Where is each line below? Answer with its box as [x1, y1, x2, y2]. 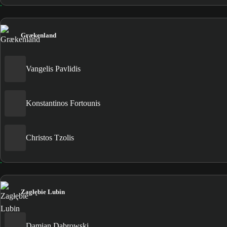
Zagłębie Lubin [21, 187, 65, 196]
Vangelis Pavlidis [26, 64, 81, 73]
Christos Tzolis [26, 133, 74, 142]
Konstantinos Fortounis [26, 99, 100, 108]
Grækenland [21, 31, 56, 39]
